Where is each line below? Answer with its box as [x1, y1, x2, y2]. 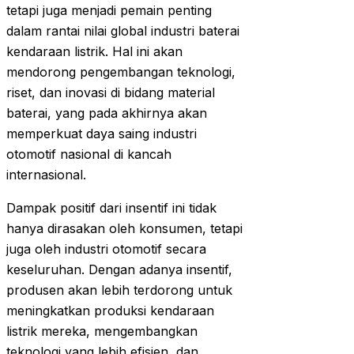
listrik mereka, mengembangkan [6, 323, 198, 340]
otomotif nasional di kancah [6, 146, 171, 163]
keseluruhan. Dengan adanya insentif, [6, 262, 232, 278]
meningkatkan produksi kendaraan [6, 303, 214, 319]
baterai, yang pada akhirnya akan [6, 105, 207, 122]
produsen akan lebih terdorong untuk [6, 282, 232, 299]
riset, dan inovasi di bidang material [6, 85, 215, 101]
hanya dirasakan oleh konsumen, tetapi [6, 220, 243, 237]
